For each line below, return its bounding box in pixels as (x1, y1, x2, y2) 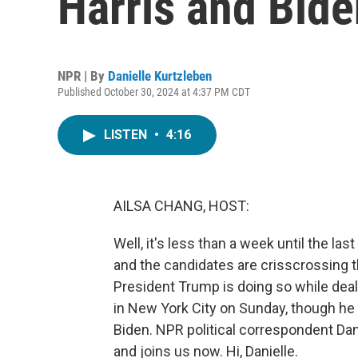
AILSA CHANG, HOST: (113, 197, 249, 214)
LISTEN (104, 127, 150, 142)
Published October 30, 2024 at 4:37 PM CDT (58, 86, 250, 98)
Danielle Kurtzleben (108, 68, 212, 84)
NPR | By (58, 68, 108, 84)
